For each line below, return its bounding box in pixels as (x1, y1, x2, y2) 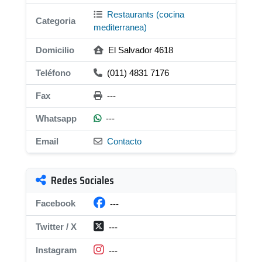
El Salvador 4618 (106, 45, 173, 55)
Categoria (36, 16, 75, 26)
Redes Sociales (51, 171, 114, 189)
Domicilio (36, 45, 74, 55)
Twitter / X (36, 222, 77, 232)
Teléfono (36, 68, 71, 78)
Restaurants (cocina (105, 9, 184, 19)
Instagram (36, 245, 77, 255)
